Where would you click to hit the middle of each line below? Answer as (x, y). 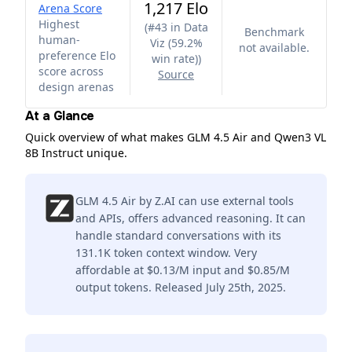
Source (176, 74)
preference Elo (77, 55)
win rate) (174, 59)
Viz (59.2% (176, 43)
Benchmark (274, 32)
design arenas (76, 87)
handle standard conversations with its (178, 235)
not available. (274, 48)
